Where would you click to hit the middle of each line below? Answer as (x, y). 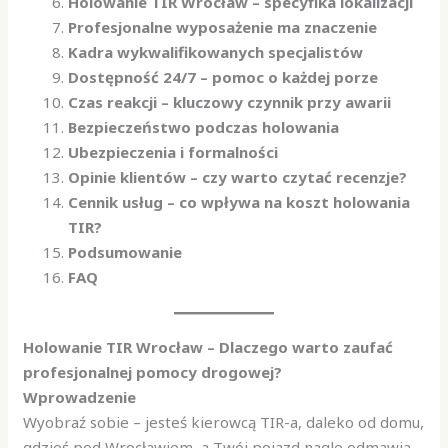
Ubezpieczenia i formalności (173, 151)
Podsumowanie (125, 251)
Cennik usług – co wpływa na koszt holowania (239, 201)
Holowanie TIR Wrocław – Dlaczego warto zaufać (208, 347)
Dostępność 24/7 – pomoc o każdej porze (223, 76)
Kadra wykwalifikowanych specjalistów (216, 51)
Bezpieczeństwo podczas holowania (204, 126)
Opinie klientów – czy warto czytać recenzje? (238, 176)
